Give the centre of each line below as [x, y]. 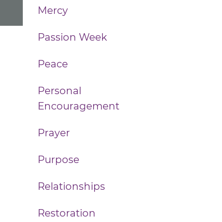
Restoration [67, 213]
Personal [59, 91]
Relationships [71, 186]
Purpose [58, 160]
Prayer [54, 133]
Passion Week [72, 37]
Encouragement [79, 106]
